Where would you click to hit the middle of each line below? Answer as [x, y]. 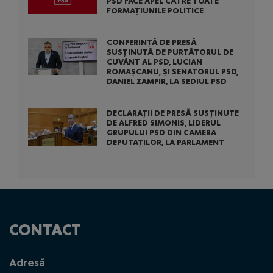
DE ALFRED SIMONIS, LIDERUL [163, 123]
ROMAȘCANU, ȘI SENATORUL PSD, [172, 72]
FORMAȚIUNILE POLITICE [155, 11]
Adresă [27, 263]
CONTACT [45, 230]
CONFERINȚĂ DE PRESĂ [151, 42]
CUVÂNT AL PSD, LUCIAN [154, 62]
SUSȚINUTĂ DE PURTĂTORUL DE [170, 52]
